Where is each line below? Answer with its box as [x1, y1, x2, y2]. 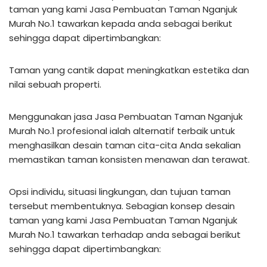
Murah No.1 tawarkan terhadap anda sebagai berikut [9, 228, 241, 241]
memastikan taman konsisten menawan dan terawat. [9, 153, 250, 166]
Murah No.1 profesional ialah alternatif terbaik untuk [9, 124, 235, 137]
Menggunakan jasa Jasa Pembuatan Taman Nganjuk [9, 110, 243, 123]
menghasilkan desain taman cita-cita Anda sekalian [9, 138, 241, 151]
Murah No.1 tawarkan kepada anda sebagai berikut [9, 17, 232, 30]
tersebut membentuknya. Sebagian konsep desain [9, 199, 235, 212]
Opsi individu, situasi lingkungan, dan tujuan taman [9, 185, 231, 198]
